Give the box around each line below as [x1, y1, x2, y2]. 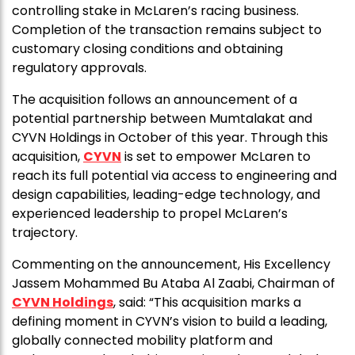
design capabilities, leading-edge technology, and [12, 185, 320, 204]
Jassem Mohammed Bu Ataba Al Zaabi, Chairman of [12, 274, 335, 293]
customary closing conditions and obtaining [12, 40, 283, 59]
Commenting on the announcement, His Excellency [12, 255, 330, 274]
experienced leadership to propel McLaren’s [12, 204, 288, 223]
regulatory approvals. [12, 59, 147, 78]
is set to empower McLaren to [121, 147, 311, 166]
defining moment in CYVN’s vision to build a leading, [12, 312, 327, 331]
